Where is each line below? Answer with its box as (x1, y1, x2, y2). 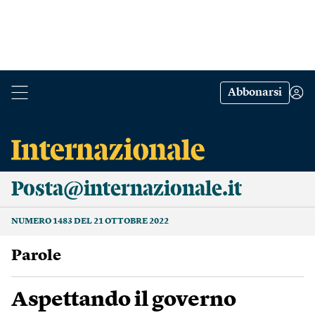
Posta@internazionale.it (11, 179, 242, 200)
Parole (22, 248, 61, 264)
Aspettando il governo (11, 290, 236, 311)
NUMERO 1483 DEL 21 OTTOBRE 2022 (11, 217, 169, 226)
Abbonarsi (228, 87, 282, 98)
